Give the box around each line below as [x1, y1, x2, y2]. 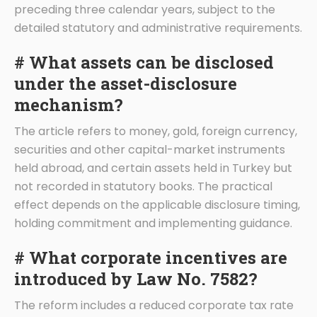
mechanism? [14, 93, 123, 116]
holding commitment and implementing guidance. [14, 214, 292, 231]
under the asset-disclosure [14, 71, 237, 95]
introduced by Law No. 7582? [14, 267, 258, 290]
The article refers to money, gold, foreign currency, [14, 122, 297, 139]
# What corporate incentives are [14, 246, 287, 269]
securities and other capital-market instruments [14, 141, 285, 158]
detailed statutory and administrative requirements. [14, 19, 302, 36]
